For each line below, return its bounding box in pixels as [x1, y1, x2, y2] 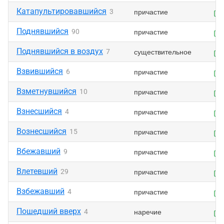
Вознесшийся [16, 126, 66, 136]
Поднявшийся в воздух [16, 46, 103, 56]
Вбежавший [16, 146, 60, 156]
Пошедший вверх [16, 206, 81, 216]
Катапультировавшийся [16, 6, 106, 16]
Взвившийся [16, 66, 63, 76]
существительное [134, 46, 191, 56]
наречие [134, 206, 161, 216]
